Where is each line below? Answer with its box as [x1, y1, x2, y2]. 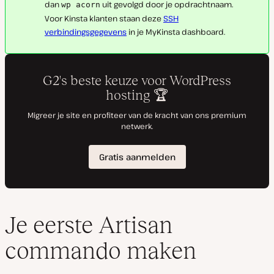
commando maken [5, 237, 196, 264]
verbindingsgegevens [45, 26, 127, 37]
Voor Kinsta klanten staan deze [45, 13, 163, 24]
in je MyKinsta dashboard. [127, 26, 225, 37]
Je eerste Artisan [5, 211, 172, 238]
